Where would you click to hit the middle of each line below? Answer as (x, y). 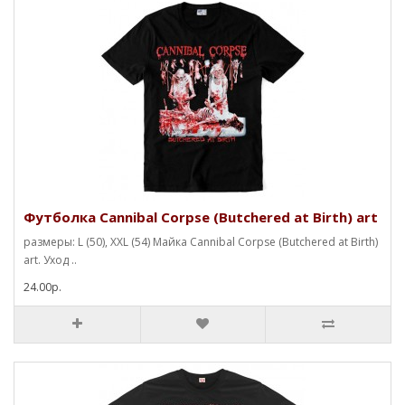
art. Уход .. (50, 259)
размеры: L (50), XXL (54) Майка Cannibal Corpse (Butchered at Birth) (201, 241)
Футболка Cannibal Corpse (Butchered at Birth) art (201, 217)
